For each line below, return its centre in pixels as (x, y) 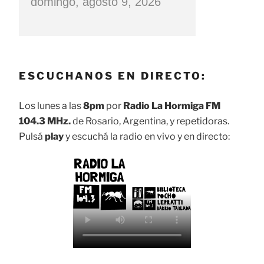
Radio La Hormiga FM (172, 106)
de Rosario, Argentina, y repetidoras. (150, 121)
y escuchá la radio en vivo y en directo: (147, 137)
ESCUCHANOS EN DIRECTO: (113, 75)
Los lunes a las (51, 106)
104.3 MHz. (45, 121)
